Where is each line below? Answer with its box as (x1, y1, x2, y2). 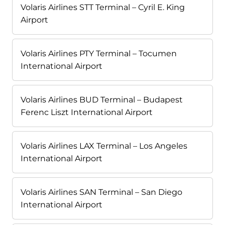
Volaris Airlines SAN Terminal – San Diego (21, 187, 182, 197)
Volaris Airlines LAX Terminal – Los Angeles (21, 141, 187, 151)
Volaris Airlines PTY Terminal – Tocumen (21, 49, 177, 59)
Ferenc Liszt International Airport (21, 107, 153, 118)
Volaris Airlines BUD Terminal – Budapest (21, 95, 183, 105)
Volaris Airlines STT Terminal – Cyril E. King (21, 3, 185, 13)
